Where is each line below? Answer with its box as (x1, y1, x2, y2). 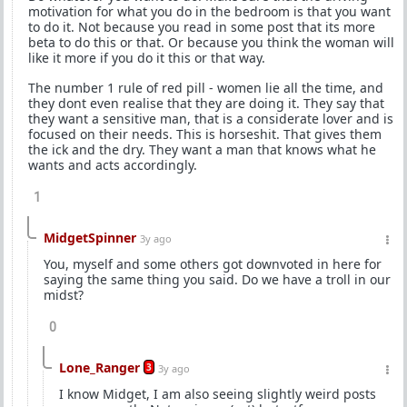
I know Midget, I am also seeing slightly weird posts (59, 385, 376, 402)
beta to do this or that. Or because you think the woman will (28, 34, 394, 51)
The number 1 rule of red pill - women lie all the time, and (28, 79, 383, 96)
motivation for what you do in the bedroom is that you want (28, 3, 391, 20)
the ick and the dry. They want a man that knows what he (28, 141, 376, 158)
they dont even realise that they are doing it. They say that (28, 94, 384, 112)
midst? (44, 286, 84, 303)
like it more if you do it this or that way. (28, 49, 265, 66)
